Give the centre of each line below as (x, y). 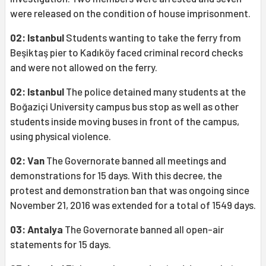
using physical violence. (61, 136)
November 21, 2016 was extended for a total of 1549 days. (133, 205)
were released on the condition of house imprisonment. (130, 13)
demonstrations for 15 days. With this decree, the (116, 175)
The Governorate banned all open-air (143, 229)
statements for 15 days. (61, 244)
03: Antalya (37, 229)
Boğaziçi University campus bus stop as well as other (124, 107)
